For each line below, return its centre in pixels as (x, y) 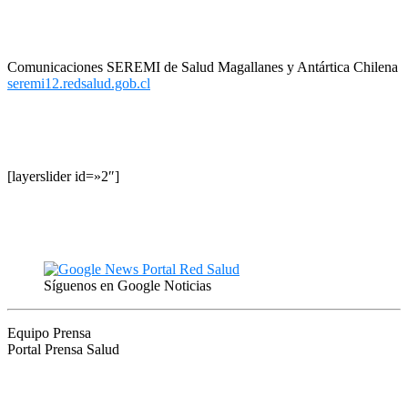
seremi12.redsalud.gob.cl (79, 83)
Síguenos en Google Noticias (127, 285)
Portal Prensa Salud (63, 349)
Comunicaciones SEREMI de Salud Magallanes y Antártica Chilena (203, 66)
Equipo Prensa (49, 332)
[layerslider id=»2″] (63, 176)
